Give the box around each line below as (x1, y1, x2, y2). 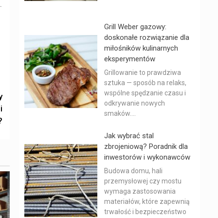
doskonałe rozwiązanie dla (104, 33, 189, 42)
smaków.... (104, 109, 136, 117)
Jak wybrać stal (104, 131, 154, 140)
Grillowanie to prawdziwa (104, 69, 181, 76)
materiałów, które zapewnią (104, 198, 190, 205)
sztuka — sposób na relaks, (104, 79, 186, 87)
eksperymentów (104, 54, 155, 63)
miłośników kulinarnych (104, 44, 178, 53)
